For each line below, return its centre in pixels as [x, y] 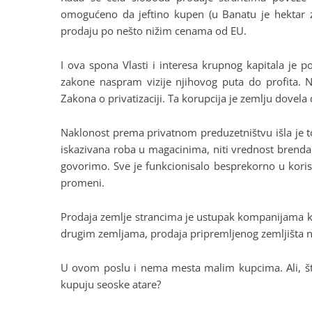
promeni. [83, 182]
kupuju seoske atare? [111, 284]
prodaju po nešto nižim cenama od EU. [154, 30]
